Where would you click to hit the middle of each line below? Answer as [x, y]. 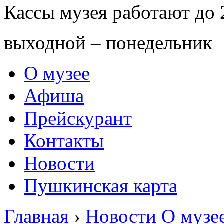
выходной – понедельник [108, 43]
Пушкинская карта [101, 186]
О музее [57, 73]
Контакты [64, 141]
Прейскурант [78, 118]
